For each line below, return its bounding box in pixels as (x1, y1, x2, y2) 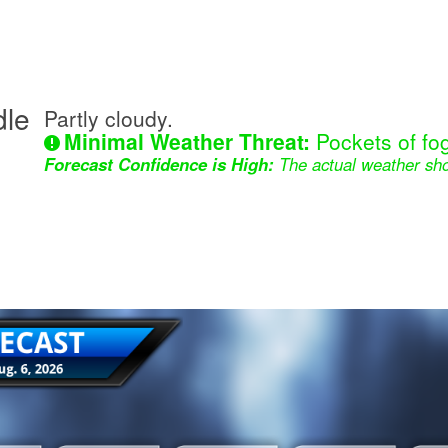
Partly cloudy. (44, 102, 173, 133)
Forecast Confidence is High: (44, 151, 274, 176)
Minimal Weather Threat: (64, 125, 310, 156)
